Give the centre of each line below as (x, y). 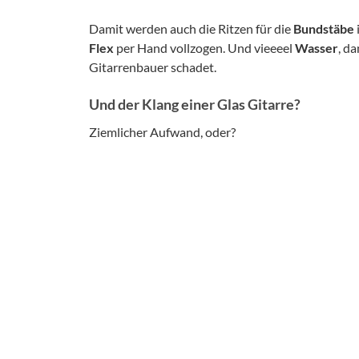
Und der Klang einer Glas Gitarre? (195, 104)
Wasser (317, 47)
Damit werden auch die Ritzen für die (191, 28)
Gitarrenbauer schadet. (153, 67)
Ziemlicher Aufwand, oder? (162, 131)
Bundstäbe (324, 28)
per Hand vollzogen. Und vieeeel (204, 47)
